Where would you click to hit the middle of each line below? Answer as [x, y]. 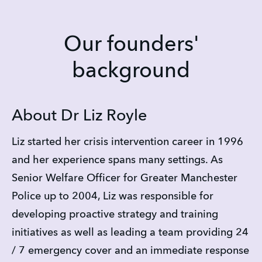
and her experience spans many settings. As [117, 161]
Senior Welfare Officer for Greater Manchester [125, 179]
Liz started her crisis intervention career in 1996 [127, 142]
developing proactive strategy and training [115, 215]
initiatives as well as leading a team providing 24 [130, 233]
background [131, 72]
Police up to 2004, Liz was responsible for [113, 197]
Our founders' [131, 45]
